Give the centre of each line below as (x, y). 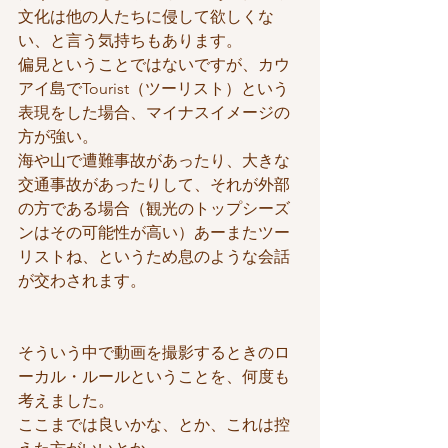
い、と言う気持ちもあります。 (130, 41)
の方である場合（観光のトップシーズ (154, 209)
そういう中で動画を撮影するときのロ (154, 353)
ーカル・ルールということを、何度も (154, 377)
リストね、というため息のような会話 (154, 257)
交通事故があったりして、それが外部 (154, 185)
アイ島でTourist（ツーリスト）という (153, 89)
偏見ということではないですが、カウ (154, 65)
